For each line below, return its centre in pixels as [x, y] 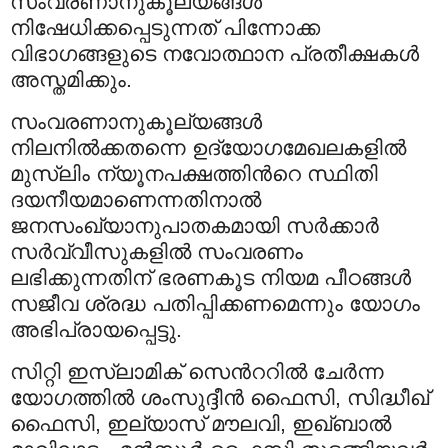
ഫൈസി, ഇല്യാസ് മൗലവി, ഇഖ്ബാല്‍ [200, 423]
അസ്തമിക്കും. [71, 80]
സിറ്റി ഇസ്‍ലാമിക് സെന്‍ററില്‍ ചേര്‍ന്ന [197, 371]
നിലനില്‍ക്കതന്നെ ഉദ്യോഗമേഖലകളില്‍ [208, 147]
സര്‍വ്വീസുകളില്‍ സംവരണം [156, 251]
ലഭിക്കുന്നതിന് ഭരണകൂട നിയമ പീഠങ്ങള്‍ [210, 277]
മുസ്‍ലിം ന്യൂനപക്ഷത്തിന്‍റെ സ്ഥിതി [194, 173]
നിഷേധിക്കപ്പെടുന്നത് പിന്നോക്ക [165, 28]
